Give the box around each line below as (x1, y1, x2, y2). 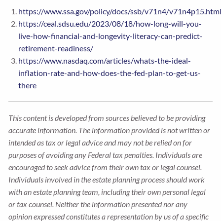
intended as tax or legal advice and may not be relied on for (8, 138, 192, 147)
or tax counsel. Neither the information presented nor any (8, 199, 188, 209)
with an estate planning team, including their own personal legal (8, 187, 206, 197)
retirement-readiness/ (18, 43, 94, 53)
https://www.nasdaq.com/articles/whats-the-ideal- (18, 56, 191, 66)
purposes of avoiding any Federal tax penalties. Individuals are (8, 150, 203, 160)
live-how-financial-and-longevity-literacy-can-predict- (18, 31, 203, 41)
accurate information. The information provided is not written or (8, 125, 211, 135)
